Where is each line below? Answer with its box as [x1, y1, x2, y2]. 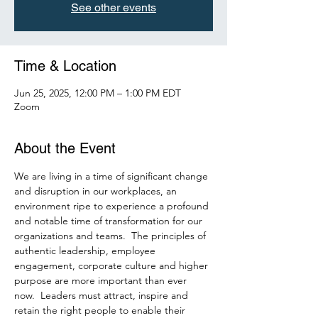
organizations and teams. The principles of [14, 229, 209, 243]
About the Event [14, 140, 116, 158]
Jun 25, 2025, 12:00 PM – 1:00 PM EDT [14, 87, 181, 100]
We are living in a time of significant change [14, 170, 211, 183]
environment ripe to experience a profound [14, 199, 212, 213]
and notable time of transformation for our [14, 214, 205, 228]
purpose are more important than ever [14, 274, 190, 287]
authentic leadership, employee [14, 244, 158, 258]
